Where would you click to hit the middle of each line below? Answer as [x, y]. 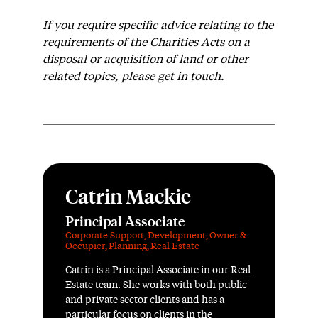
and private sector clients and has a [145, 300]
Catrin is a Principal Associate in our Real [158, 270]
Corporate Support [105, 236]
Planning [128, 246]
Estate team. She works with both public [156, 285]
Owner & [228, 236]
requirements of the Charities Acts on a [146, 42]
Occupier [85, 246]
